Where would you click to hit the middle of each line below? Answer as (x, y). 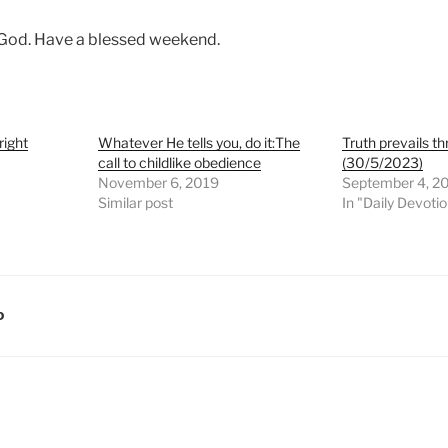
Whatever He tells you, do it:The (199, 143)
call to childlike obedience (180, 163)
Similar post (136, 203)
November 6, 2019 (159, 183)
